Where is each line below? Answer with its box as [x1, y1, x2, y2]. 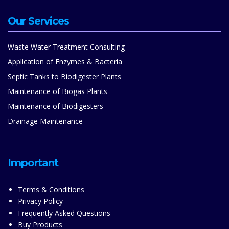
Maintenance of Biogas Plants [8, 86, 107, 97]
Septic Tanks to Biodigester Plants [8, 72, 121, 82]
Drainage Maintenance [8, 116, 83, 126]
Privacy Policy [18, 196, 63, 207]
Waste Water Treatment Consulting [8, 42, 125, 52]
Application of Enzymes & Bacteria [8, 57, 122, 67]
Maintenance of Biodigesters [8, 101, 103, 111]
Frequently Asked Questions [18, 208, 110, 218]
